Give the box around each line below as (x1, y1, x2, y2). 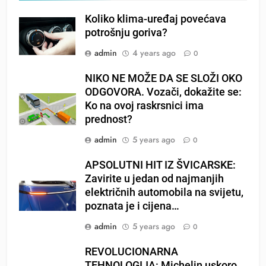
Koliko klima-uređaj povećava (85, 12, 226, 25)
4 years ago (132, 46, 176, 59)
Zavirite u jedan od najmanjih (85, 172, 224, 185)
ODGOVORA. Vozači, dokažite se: (85, 85, 242, 98)
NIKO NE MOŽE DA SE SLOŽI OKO (85, 72, 242, 84)
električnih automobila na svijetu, (85, 186, 243, 198)
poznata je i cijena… (85, 199, 179, 212)
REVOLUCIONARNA (85, 245, 178, 258)
